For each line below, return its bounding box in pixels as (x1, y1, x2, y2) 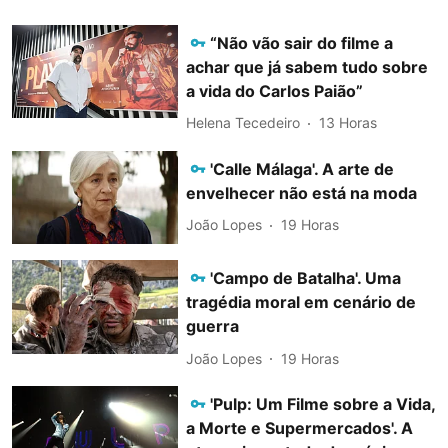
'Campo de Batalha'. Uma (210, 268, 402, 289)
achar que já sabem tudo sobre (186, 56, 429, 77)
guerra (186, 316, 244, 337)
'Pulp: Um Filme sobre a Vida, (210, 394, 436, 415)
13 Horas (319, 114, 378, 131)
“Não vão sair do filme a (210, 32, 394, 53)
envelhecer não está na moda (186, 182, 418, 203)
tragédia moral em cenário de (186, 292, 417, 313)
